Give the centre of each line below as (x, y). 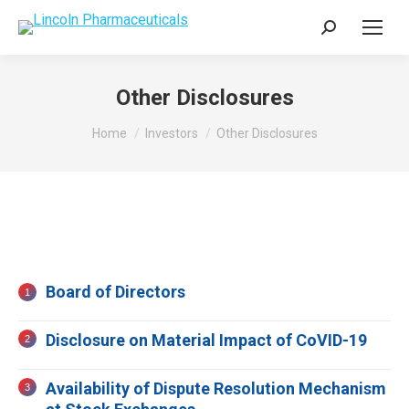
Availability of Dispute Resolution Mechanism (216, 388)
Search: (345, 31)
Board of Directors (115, 292)
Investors (171, 133)
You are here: (132, 125)
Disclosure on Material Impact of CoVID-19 (206, 340)
